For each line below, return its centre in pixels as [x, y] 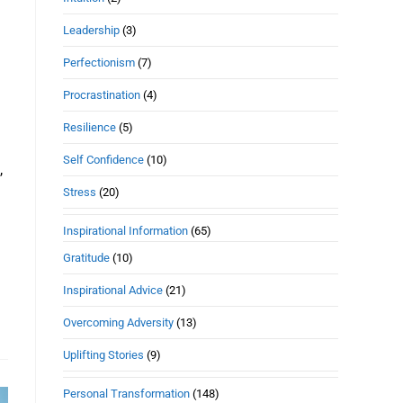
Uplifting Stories [103, 355]
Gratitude [86, 258]
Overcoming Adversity [118, 322]
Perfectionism [99, 63]
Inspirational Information [125, 231]
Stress [80, 192]
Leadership [91, 30]
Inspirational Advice [113, 290]
